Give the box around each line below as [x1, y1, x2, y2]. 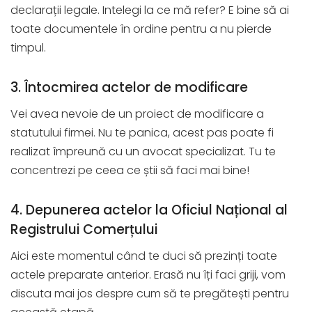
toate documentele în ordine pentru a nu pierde [10, 21, 272, 38]
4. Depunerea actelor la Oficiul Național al [10, 201, 288, 220]
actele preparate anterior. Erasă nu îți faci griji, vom [10, 267, 286, 283]
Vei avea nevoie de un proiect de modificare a [10, 106, 264, 123]
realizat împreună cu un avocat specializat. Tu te [10, 143, 276, 160]
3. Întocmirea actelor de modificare [10, 78, 248, 97]
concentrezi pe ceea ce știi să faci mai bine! [10, 162, 249, 179]
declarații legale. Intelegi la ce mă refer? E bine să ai [10, 2, 289, 19]
